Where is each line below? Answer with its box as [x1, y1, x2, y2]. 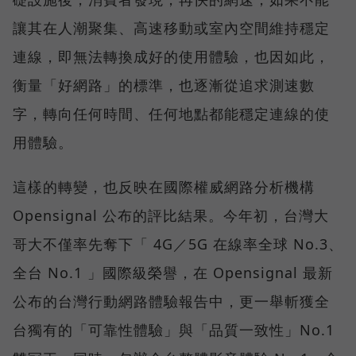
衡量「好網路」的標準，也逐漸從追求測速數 [13, 75, 315, 95]
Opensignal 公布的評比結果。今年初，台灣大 [13, 205, 329, 225]
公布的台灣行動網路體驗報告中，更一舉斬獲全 [13, 291, 330, 311]
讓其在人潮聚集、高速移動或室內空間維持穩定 [13, 17, 330, 37]
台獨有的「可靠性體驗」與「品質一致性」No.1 [13, 319, 335, 339]
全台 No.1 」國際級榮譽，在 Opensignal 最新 [13, 262, 333, 282]
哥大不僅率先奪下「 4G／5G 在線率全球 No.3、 [13, 234, 343, 253]
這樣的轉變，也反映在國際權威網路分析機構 [13, 176, 315, 196]
